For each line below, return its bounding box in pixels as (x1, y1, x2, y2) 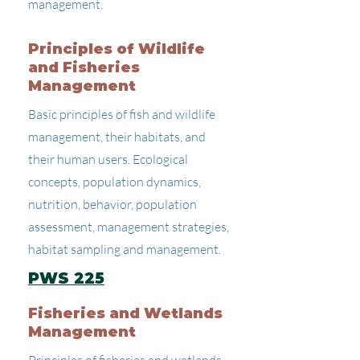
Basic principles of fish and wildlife (28, 106, 215, 122)
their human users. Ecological (28, 151, 188, 167)
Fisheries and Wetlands (28, 305, 223, 322)
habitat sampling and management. (28, 241, 221, 257)
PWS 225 (28, 269, 104, 288)
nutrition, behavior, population (28, 196, 197, 212)
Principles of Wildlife (28, 40, 205, 58)
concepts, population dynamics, (28, 174, 201, 190)
